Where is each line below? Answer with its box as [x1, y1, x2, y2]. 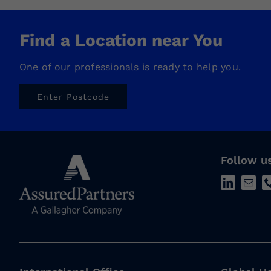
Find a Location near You [19, 30, 223, 51]
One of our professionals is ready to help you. [19, 61, 241, 73]
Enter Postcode [36, 92, 109, 102]
